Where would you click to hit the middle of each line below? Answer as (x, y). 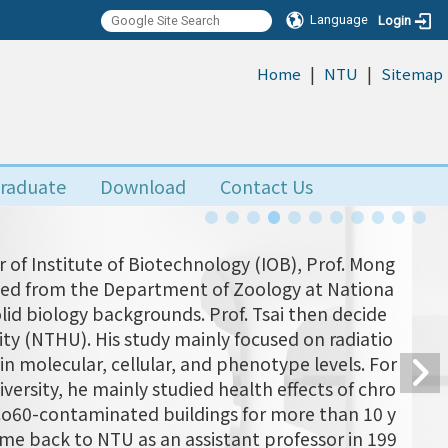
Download (143, 186)
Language (339, 19)
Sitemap (412, 73)
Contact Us (266, 186)
